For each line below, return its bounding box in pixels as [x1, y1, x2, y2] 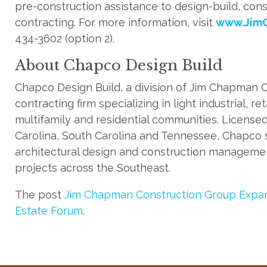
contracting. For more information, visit [15, 16, 216, 29]
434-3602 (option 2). [15, 32, 114, 45]
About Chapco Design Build [15, 57, 222, 74]
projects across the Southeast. [15, 162, 170, 174]
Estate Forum [15, 204, 83, 217]
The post [15, 188, 64, 201]
